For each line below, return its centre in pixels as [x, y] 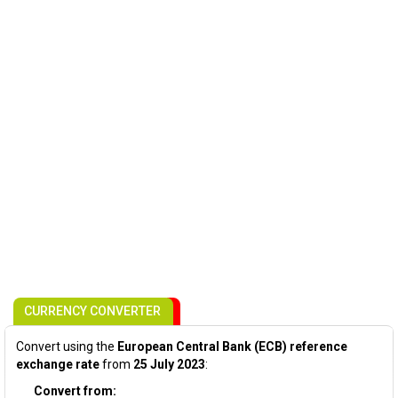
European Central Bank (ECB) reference [232, 346]
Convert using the [67, 346]
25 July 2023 [169, 364]
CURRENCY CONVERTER [92, 311]
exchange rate [58, 364]
